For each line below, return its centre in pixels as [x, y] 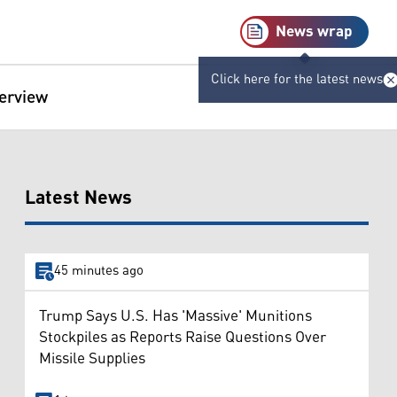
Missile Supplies [92, 358]
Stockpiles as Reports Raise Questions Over [183, 337]
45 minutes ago [98, 271]
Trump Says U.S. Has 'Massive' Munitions [175, 316]
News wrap [314, 32]
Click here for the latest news [296, 79]
